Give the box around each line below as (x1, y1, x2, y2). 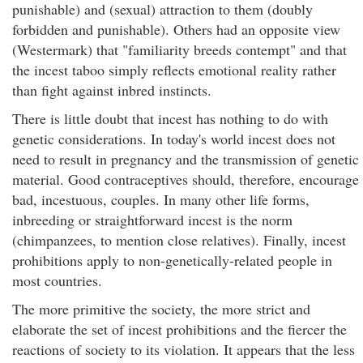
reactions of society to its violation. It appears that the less (12, 340, 355, 359)
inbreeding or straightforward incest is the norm (12, 210, 293, 229)
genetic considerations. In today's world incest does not (12, 129, 335, 148)
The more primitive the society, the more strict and (12, 299, 310, 318)
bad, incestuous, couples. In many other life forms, (12, 190, 310, 209)
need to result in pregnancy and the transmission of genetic (12, 149, 359, 169)
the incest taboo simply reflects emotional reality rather (12, 60, 336, 79)
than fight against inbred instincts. (12, 80, 211, 100)
